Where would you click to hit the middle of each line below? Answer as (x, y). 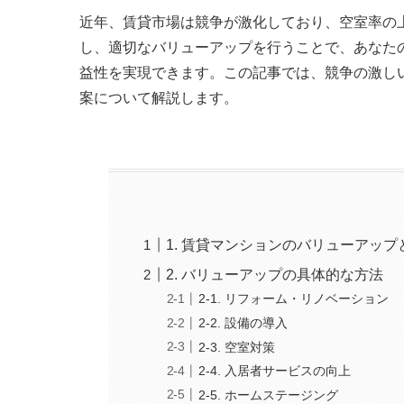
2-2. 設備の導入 (243, 323)
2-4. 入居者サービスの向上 (275, 371)
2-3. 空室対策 (237, 347)
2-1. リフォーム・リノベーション (294, 299)
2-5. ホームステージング (269, 395)
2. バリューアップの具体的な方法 (275, 274)
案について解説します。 (159, 98)
